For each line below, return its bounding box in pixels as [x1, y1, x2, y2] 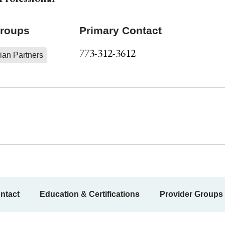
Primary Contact [79, 25, 162, 36]
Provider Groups [160, 190, 223, 198]
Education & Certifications [40, 190, 140, 198]
